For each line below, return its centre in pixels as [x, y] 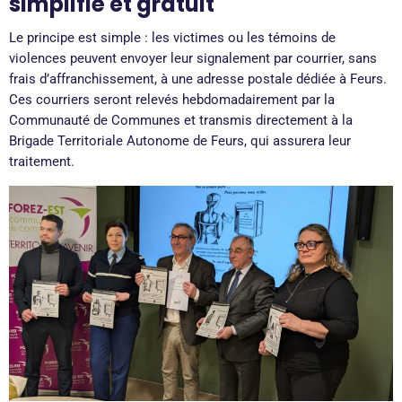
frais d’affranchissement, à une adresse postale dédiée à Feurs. [198, 79]
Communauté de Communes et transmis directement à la [181, 120]
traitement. [42, 161]
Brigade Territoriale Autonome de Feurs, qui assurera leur [180, 140]
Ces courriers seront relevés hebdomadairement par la [172, 99]
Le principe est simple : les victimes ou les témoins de [172, 37]
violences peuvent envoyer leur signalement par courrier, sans [193, 58]
